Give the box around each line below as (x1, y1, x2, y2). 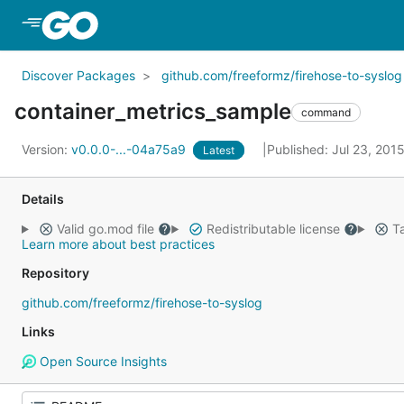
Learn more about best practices (22, 236, 215, 252)
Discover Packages (22, 68, 135, 83)
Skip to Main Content (101, 15, 247, 33)
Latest (203, 143, 234, 157)
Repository (22, 265, 89, 280)
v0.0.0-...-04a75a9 (71, 142, 189, 157)
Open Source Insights (35, 353, 167, 369)
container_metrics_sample (14, 98, 291, 124)
